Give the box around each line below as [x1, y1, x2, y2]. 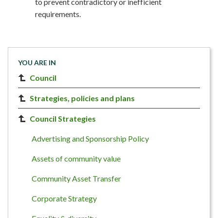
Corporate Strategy [32, 194, 97, 203]
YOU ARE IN [18, 58, 56, 67]
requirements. [35, 9, 82, 18]
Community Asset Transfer [32, 174, 121, 183]
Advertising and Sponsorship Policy [32, 134, 149, 143]
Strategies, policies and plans [30, 93, 135, 103]
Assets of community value [32, 154, 121, 163]
